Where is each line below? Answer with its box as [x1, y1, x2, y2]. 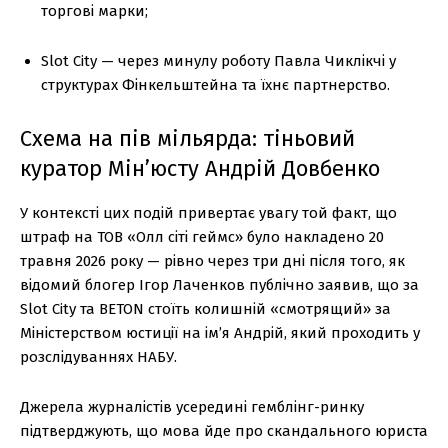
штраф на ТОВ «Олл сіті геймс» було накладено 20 [20, 228, 384, 247]
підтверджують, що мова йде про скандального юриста [20, 422, 428, 441]
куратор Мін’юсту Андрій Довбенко [20, 155, 380, 183]
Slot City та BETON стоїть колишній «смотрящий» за [20, 300, 391, 319]
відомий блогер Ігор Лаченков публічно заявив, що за [20, 276, 419, 295]
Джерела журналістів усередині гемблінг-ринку [20, 398, 364, 417]
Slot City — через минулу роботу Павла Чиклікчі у [41, 52, 396, 71]
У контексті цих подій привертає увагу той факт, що [20, 204, 397, 223]
